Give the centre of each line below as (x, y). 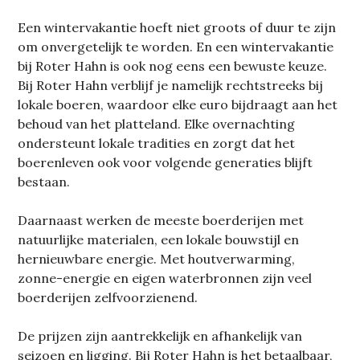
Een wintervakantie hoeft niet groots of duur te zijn (177, 28)
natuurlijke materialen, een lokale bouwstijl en (159, 240)
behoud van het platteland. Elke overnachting (157, 124)
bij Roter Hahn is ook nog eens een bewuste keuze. (173, 66)
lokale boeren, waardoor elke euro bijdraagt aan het (178, 105)
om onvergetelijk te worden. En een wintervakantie (176, 47)
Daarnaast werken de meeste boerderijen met (161, 221)
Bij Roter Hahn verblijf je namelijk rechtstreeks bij (171, 86)
